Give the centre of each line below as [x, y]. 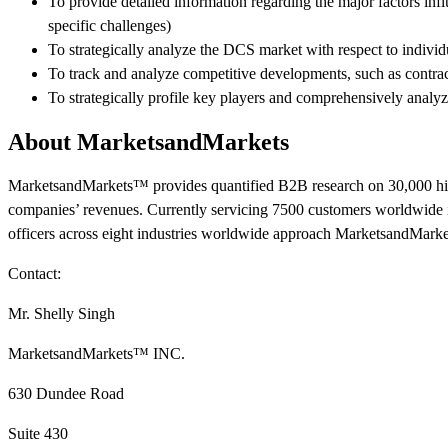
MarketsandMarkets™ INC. [96, 353]
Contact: [34, 273]
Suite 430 [38, 433]
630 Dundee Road [66, 393]
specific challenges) [109, 25]
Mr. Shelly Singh [61, 313]
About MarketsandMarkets [148, 141]
